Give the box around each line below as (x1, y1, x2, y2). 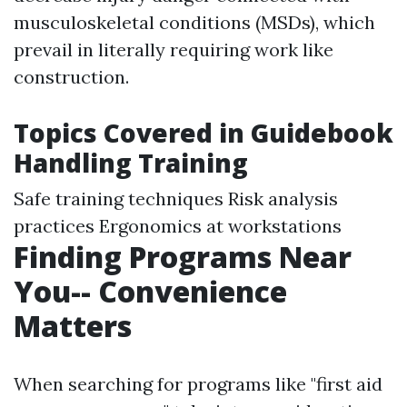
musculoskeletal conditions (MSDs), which (14, 11, 375, 35)
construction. (14, 65, 129, 89)
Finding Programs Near (14, 237, 352, 277)
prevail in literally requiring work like (14, 38, 333, 62)
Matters (14, 306, 132, 346)
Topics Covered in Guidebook (14, 115, 393, 151)
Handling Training (14, 145, 248, 181)
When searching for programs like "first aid (14, 372, 382, 396)
